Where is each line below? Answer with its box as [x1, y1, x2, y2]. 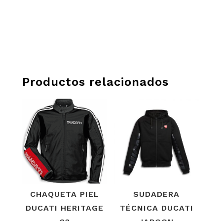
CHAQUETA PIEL [30, 189, 99, 199]
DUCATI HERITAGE [25, 203, 104, 213]
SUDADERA [133, 189, 180, 199]
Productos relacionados [22, 75, 169, 89]
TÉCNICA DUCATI [119, 203, 193, 213]
